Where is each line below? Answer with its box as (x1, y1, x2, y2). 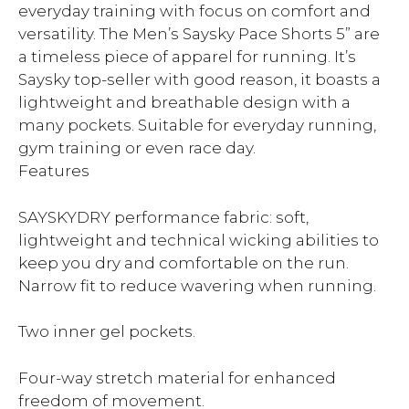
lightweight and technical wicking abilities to (18, 230, 379, 249)
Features (18, 162, 89, 180)
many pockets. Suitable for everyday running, (18, 116, 376, 134)
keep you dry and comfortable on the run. (18, 253, 349, 272)
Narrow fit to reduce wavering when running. (18, 276, 376, 295)
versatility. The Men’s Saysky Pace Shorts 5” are (18, 25, 380, 43)
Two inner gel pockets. (18, 322, 195, 341)
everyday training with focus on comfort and (18, 2, 371, 20)
